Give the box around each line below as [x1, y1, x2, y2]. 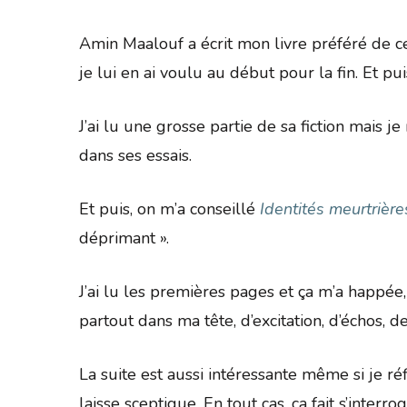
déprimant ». [79, 226, 169, 249]
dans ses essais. [79, 144, 192, 166]
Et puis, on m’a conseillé [79, 197, 260, 220]
